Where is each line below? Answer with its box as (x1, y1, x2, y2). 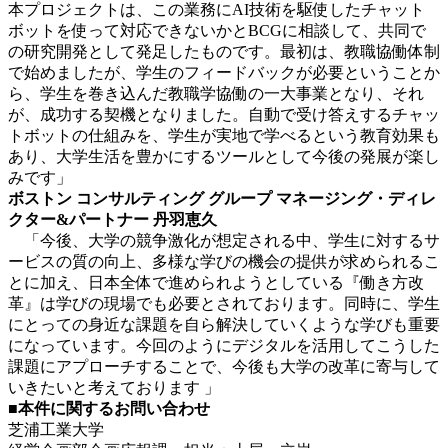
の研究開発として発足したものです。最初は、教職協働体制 (8, 42, 440, 60)
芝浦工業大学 (8, 420, 104, 438)
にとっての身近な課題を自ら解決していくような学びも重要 (8, 315, 440, 333)
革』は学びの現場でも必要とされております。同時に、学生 (8, 294, 440, 312)
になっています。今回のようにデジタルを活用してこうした (8, 336, 440, 354)
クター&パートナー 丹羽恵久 (8, 210, 217, 228)
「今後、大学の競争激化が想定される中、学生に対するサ (8, 231, 440, 249)
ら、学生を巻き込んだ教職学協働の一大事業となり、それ (8, 84, 424, 102)
